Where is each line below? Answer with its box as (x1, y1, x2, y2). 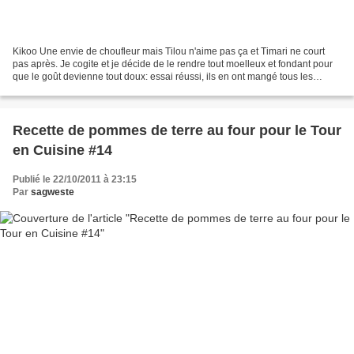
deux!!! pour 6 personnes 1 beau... (13, 83, 159, 95)
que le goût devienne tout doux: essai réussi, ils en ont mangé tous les (13, 70, 313, 82)
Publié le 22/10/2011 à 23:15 (13, 173, 137, 185)
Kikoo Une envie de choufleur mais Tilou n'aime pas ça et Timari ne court (13, 45, 325, 57)
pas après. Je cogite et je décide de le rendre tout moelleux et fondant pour (13, 58, 333, 70)
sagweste (31, 186, 74, 198)
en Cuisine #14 (13, 141, 112, 158)
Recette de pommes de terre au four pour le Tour (13, 122, 341, 138)
